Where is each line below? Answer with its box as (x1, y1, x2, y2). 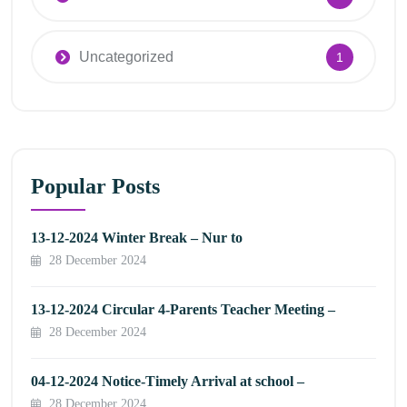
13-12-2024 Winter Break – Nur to (31, 229, 243, 245)
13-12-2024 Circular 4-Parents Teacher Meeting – (31, 301, 335, 317)
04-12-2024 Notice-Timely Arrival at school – (31, 372, 304, 389)
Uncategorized (79, 49, 174, 65)
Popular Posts (31, 174, 160, 198)
